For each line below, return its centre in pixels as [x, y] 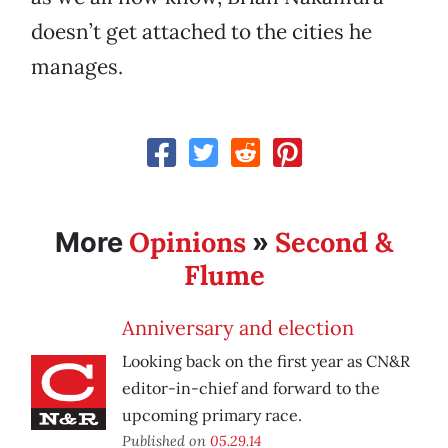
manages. [77, 67]
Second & [334, 242]
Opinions [187, 242]
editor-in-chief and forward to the [251, 388]
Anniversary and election [238, 328]
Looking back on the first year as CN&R [266, 361]
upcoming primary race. [212, 415]
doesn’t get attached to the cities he [201, 32]
